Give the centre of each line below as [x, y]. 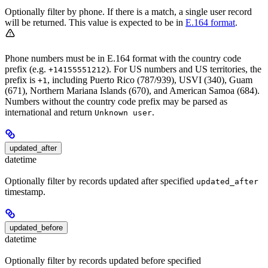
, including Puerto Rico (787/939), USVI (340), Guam [150, 80]
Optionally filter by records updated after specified [100, 181]
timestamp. [25, 192]
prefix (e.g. [27, 69]
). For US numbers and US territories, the [184, 69]
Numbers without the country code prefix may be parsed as [116, 101]
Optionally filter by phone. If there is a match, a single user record [128, 11]
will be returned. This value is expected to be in [95, 22]
